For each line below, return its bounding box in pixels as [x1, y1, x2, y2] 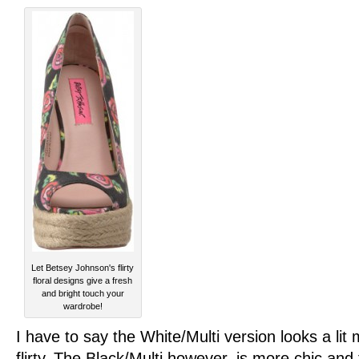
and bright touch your [42, 288, 124, 299]
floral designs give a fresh [33, 276, 133, 286]
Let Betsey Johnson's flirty [31, 263, 135, 273]
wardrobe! [63, 301, 103, 312]
